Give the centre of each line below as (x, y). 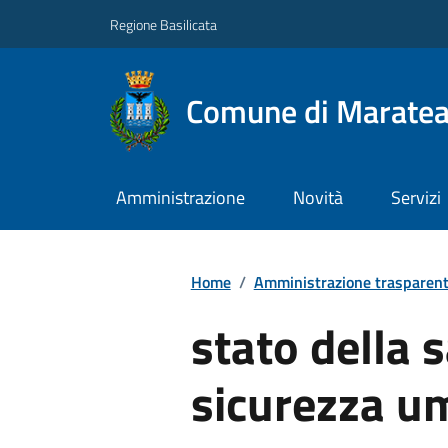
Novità (317, 198)
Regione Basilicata (163, 24)
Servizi (415, 198)
